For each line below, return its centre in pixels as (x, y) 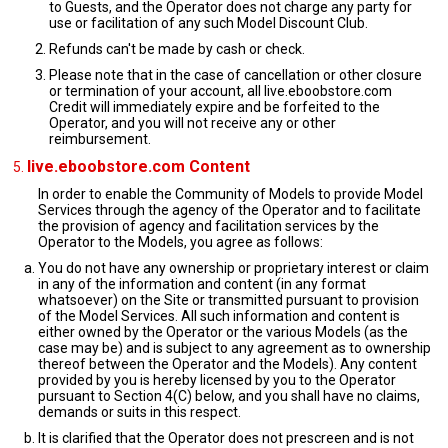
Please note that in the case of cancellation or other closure (235, 75)
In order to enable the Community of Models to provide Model (230, 194)
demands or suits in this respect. (139, 412)
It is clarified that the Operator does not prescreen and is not (226, 438)
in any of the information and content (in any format (202, 284)
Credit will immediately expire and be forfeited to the (214, 107)
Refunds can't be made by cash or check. (177, 49)
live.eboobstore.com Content (138, 166)
